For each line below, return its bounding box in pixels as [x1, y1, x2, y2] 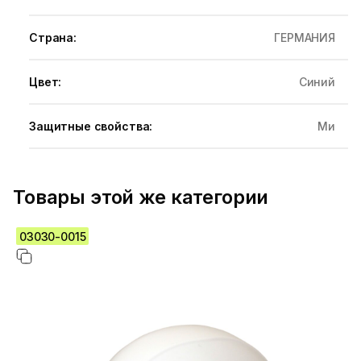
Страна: [29, 31, 77, 45]
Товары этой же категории [13, 185, 269, 210]
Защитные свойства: [29, 119, 153, 134]
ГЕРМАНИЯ [274, 31, 335, 45]
